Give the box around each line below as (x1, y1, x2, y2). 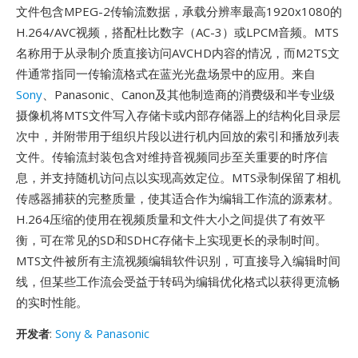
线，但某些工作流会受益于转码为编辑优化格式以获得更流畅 (16, 273, 340, 289)
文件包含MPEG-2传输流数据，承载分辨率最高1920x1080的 (16, 3, 342, 19)
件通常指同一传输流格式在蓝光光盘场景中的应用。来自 (16, 66, 316, 82)
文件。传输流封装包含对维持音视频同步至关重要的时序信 (16, 149, 328, 165)
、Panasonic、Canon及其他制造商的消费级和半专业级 (42, 86, 335, 102)
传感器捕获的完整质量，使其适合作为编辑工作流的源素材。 (16, 190, 340, 206)
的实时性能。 (16, 294, 88, 310)
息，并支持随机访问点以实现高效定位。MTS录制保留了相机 (16, 169, 340, 185)
